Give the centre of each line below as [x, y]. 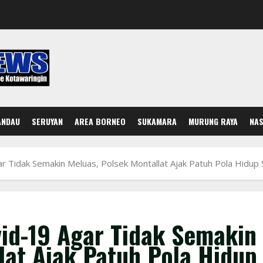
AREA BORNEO [100, 122]
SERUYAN [47, 122]
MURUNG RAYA [213, 122]
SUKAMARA [157, 122]
